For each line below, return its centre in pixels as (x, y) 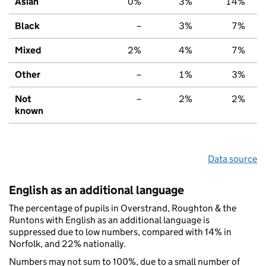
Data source (232, 159)
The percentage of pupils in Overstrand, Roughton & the (123, 208)
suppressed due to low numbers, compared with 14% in (120, 232)
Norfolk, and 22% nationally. (67, 243)
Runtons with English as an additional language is (109, 220)
